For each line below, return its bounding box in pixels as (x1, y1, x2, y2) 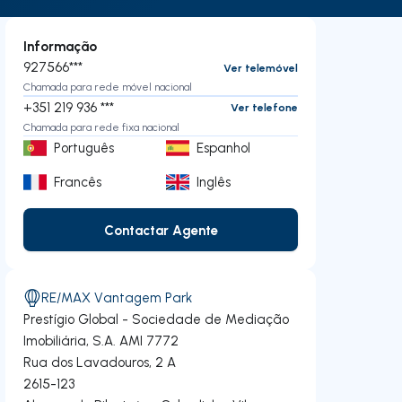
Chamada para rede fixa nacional (23, 119, 180, 134)
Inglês (197, 173, 232, 190)
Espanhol (197, 139, 251, 156)
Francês (54, 173, 102, 190)
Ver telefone (230, 100, 298, 114)
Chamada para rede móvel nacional (23, 80, 193, 93)
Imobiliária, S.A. (23, 332, 117, 349)
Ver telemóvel (223, 60, 298, 74)
